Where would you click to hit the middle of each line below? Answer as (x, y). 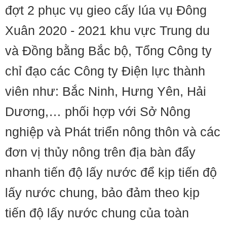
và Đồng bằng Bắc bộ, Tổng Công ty (108, 51)
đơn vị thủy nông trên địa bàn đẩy (100, 152)
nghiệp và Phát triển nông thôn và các (113, 132)
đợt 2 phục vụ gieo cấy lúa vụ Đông (106, 10)
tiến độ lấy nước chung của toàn (97, 213)
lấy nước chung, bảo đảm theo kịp (102, 193)
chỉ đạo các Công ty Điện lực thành (105, 71)
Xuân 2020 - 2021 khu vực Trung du (107, 31)
